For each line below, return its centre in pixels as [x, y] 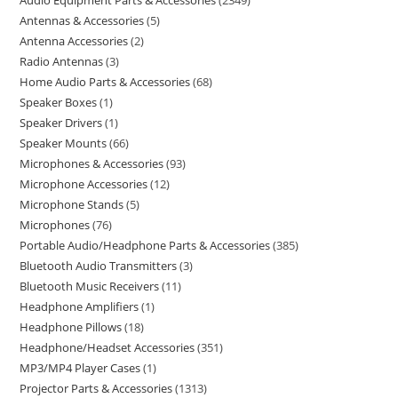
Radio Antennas [62, 61]
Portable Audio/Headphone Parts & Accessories [145, 245]
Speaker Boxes [59, 102]
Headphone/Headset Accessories [107, 347]
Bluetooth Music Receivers [90, 286]
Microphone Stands [72, 204]
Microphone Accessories [84, 184]
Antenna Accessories [74, 41]
